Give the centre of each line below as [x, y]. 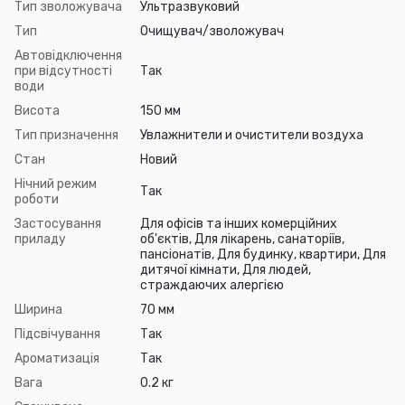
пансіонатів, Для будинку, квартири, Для [263, 254]
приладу [40, 239]
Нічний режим [56, 184]
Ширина [38, 309]
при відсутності [63, 71]
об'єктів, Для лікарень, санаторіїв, [242, 239]
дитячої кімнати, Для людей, [226, 269]
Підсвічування [57, 334]
